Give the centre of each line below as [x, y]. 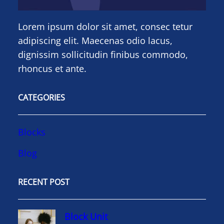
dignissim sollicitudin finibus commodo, [103, 55]
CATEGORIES [41, 98]
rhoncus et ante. [52, 69]
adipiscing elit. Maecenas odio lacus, [95, 41]
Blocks [32, 132]
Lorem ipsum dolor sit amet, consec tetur [105, 27]
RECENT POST [44, 182]
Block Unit [86, 217]
